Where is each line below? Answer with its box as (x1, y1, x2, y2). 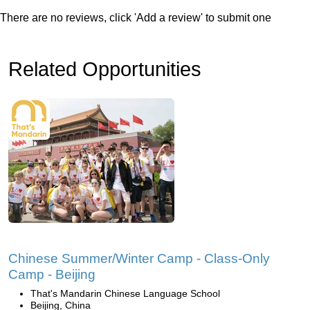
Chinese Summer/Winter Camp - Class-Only (8, 251, 270, 266)
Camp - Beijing (8, 267, 95, 282)
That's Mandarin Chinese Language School (30, 288, 220, 299)
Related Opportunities (8, 58, 201, 80)
